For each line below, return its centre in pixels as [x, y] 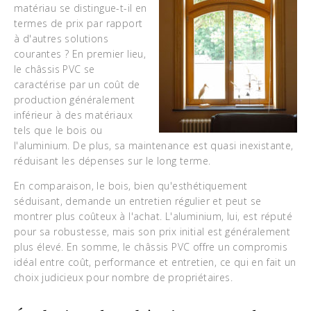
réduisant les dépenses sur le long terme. [112, 161]
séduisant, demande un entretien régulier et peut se [138, 201]
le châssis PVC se [54, 69]
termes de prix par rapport [78, 23]
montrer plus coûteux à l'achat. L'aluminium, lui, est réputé [153, 216]
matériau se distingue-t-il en [81, 8]
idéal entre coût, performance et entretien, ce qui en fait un [155, 262]
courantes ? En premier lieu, [80, 54]
